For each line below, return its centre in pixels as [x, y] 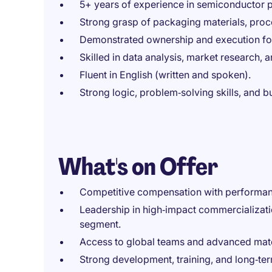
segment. [100, 224]
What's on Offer [138, 166]
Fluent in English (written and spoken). [165, 75]
